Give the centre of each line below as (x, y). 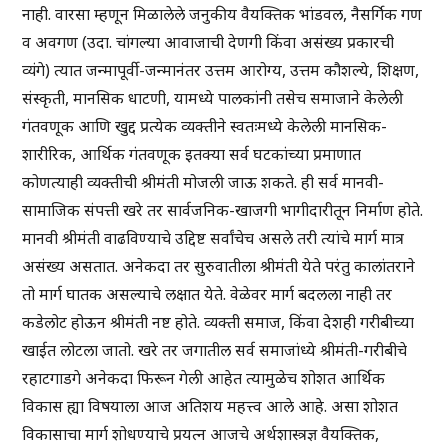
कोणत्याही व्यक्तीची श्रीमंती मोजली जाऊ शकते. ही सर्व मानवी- (203, 182)
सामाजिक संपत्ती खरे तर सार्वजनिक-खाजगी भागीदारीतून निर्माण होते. (223, 210)
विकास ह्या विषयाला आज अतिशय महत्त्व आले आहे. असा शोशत (210, 406)
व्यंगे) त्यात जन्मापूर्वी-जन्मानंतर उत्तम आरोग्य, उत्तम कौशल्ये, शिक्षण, (221, 70)
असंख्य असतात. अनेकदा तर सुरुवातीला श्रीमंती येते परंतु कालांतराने (219, 266)
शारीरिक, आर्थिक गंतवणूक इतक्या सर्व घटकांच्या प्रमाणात (192, 154)
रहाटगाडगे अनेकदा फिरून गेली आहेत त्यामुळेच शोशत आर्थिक (204, 378)
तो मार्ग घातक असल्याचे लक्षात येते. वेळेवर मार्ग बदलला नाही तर (207, 294)
